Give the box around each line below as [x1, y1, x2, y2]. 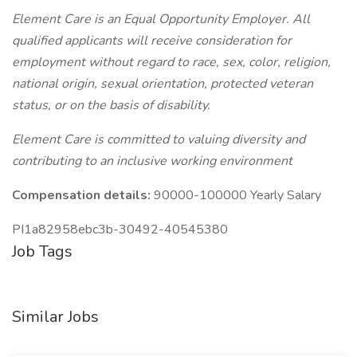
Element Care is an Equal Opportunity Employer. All [12, 10, 310, 28]
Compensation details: [12, 186, 154, 204]
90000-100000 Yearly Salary [154, 186, 321, 204]
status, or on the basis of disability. [12, 96, 210, 114]
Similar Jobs [12, 306, 99, 328]
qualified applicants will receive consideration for [12, 32, 292, 49]
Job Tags [12, 241, 73, 262]
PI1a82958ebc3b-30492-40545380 [12, 221, 228, 238]
